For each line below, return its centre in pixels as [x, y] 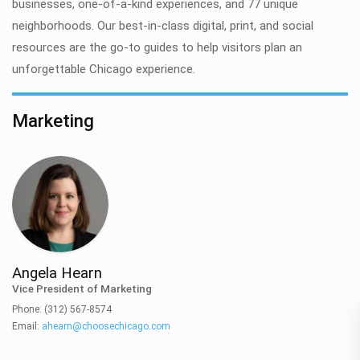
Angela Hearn [57, 274]
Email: [27, 326]
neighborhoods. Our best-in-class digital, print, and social [163, 25]
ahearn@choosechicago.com [106, 326]
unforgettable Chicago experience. [104, 69]
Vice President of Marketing [82, 289]
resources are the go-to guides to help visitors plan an [157, 47]
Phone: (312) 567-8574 [62, 309]
